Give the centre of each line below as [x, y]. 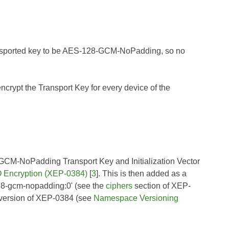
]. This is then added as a [141, 173]
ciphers [119, 186]
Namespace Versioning [136, 198]
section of [152, 186]
